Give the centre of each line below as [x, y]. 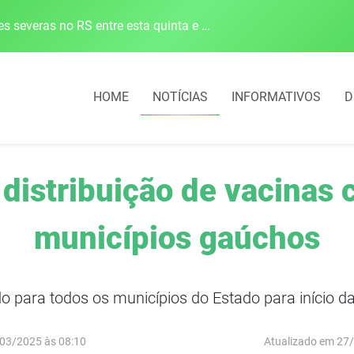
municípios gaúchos [177, 238]
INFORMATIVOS [276, 97]
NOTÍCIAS [180, 97]
